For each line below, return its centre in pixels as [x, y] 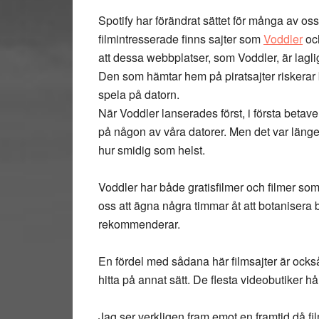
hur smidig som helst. [152, 150]
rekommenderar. [139, 224]
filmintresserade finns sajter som [181, 39]
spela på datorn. [139, 94]
